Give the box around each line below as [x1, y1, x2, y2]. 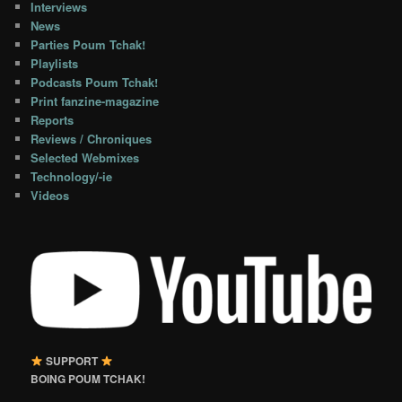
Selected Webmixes [31, 148, 140, 166]
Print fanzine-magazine [31, 92, 160, 109]
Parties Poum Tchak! [31, 35, 146, 53]
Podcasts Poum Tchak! [31, 73, 159, 91]
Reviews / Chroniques [31, 129, 153, 147]
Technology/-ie [31, 167, 113, 185]
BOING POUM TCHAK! [31, 370, 146, 387]
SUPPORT [45, 352, 100, 369]
